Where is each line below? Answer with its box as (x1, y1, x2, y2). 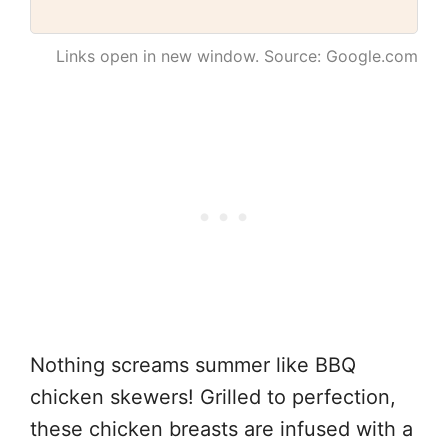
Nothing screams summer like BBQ (30, 353, 356, 378)
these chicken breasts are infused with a (30, 417, 413, 442)
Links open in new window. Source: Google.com (56, 46, 418, 67)
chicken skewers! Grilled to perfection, (30, 385, 396, 410)
